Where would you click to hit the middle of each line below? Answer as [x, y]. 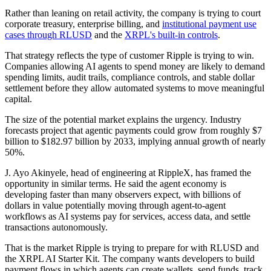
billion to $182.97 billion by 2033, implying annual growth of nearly [135, 141]
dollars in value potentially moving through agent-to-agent [115, 205]
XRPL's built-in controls [171, 34]
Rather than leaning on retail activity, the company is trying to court [133, 13]
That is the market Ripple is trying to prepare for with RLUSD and [132, 247]
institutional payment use [209, 24]
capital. [18, 99]
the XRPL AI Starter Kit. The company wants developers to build [130, 258]
